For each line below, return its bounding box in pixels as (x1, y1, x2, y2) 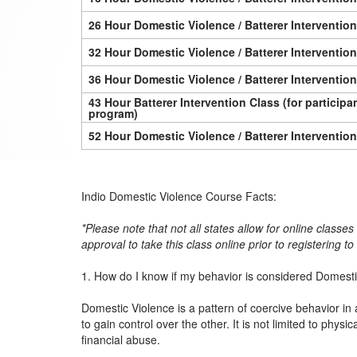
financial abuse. (81, 331, 160, 348)
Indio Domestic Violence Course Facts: (81, 188, 277, 205)
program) (88, 105, 138, 121)
